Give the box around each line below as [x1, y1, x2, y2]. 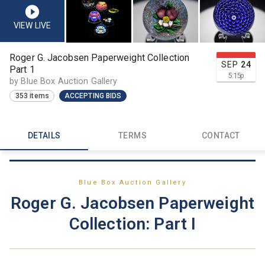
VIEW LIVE [13, 20, 51, 30]
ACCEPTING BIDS [64, 92, 122, 101]
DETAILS [27, 131, 61, 141]
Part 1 [9, 63, 35, 75]
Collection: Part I [69, 214, 196, 234]
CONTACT [201, 131, 240, 141]
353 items [15, 92, 49, 101]
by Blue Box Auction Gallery [9, 76, 118, 86]
